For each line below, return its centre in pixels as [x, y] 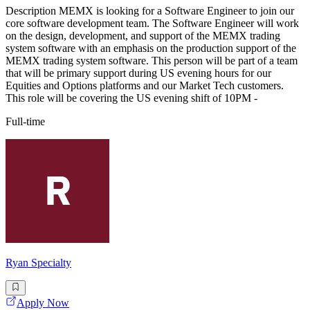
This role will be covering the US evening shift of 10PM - [131, 98]
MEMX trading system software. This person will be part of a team [152, 60]
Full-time [25, 121]
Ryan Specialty [38, 262]
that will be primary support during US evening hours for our [138, 73]
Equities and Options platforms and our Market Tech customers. [145, 85]
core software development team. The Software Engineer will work [152, 23]
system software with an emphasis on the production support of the [151, 48]
